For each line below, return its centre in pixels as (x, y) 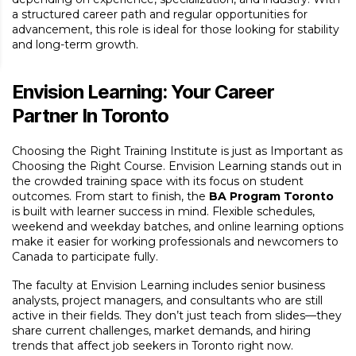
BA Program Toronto (271, 196)
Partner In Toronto (91, 115)
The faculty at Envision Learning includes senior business (168, 285)
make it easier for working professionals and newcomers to (175, 241)
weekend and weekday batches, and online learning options (178, 226)
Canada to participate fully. (85, 256)
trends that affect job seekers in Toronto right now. (153, 346)
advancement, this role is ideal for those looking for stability (176, 29)
